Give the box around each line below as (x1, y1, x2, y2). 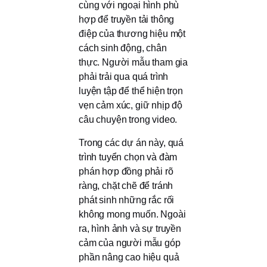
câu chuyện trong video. (79, 114, 178, 125)
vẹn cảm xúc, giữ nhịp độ (79, 100, 183, 111)
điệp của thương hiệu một (79, 29, 186, 39)
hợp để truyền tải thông (79, 14, 175, 25)
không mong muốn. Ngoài (79, 209, 186, 219)
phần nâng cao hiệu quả (79, 252, 179, 262)
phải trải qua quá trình (79, 72, 169, 82)
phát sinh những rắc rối (79, 194, 175, 205)
